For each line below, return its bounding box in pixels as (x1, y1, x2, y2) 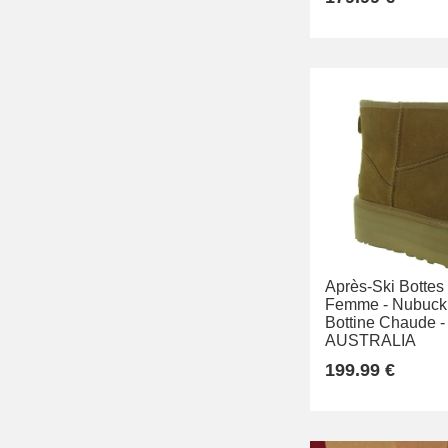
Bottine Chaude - (325, 314, 445, 332)
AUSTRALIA (325, 332, 416, 350)
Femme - (325, 296, 388, 314)
